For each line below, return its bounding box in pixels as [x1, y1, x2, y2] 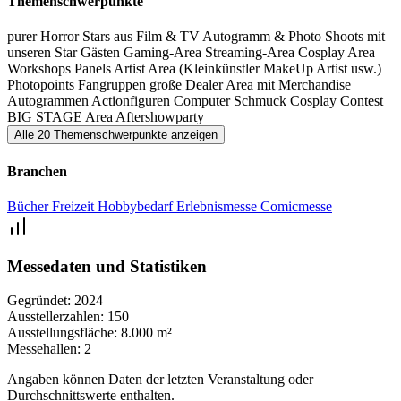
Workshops [7, 61, 74, 77]
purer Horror [7, 29, 82, 45]
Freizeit [52, 198, 98, 214]
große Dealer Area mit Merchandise [149, 77, 351, 93]
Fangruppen [78, 77, 149, 93]
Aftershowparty [115, 109, 204, 125]
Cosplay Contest [290, 93, 383, 109]
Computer [174, 93, 234, 109]
